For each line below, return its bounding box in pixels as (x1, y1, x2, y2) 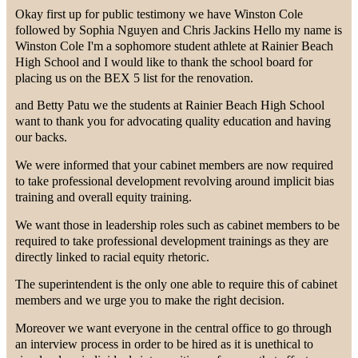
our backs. (15, 130, 68, 145)
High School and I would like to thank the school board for (15, 54, 313, 69)
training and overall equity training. (15, 189, 193, 204)
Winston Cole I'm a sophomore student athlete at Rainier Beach (15, 38, 334, 53)
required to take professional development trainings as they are (15, 233, 329, 248)
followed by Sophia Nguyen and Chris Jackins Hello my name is (15, 22, 343, 37)
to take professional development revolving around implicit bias (15, 173, 335, 188)
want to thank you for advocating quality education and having (15, 114, 332, 129)
